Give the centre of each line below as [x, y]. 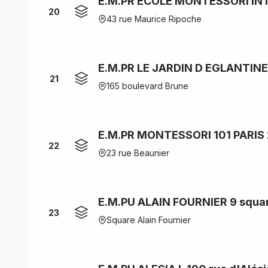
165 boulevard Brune [147, 86]
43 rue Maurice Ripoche [154, 19]
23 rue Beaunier [138, 153]
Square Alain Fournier [149, 220]
